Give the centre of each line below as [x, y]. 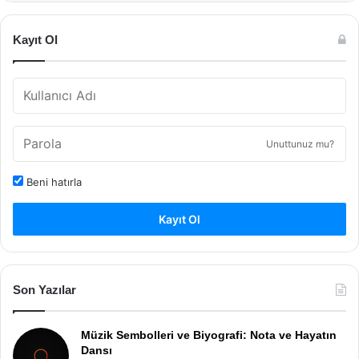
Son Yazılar [44, 289]
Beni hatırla [52, 182]
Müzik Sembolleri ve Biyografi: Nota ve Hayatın [209, 335]
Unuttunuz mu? [300, 143]
